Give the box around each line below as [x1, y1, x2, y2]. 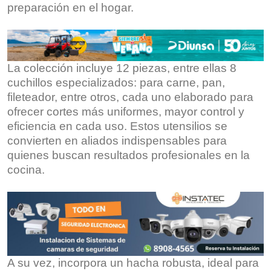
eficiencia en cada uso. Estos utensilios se [7, 119, 227, 132]
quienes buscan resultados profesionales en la [7, 148, 250, 162]
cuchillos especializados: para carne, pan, [7, 76, 225, 89]
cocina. [7, 163, 45, 176]
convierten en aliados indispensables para [7, 134, 227, 147]
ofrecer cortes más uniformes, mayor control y [7, 105, 244, 118]
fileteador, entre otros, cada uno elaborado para [7, 90, 253, 103]
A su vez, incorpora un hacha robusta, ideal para [7, 256, 259, 269]
